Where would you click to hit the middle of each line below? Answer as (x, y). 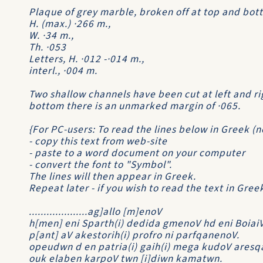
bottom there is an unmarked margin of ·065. (135, 106)
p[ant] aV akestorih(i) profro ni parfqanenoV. (134, 235)
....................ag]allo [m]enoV (95, 212)
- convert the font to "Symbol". (100, 165)
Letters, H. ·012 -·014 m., (87, 59)
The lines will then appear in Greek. (112, 176)
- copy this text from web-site (98, 141)
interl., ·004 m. (63, 71)
